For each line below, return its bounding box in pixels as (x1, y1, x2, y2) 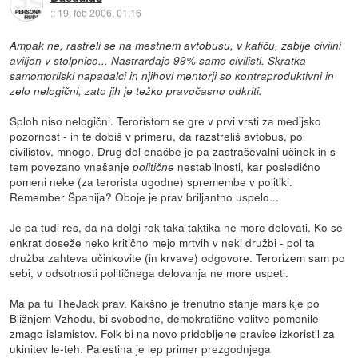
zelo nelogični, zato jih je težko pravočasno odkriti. (10, 82, 263, 98)
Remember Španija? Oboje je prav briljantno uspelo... (10, 188, 280, 205)
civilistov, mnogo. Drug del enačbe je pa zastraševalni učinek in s (10, 142, 336, 159)
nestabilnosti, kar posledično (174, 157, 321, 174)
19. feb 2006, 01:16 (57, 5, 141, 19)
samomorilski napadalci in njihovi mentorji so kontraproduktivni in (10, 67, 335, 83)
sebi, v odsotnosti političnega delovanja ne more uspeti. (10, 264, 289, 280)
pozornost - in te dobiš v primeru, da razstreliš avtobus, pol (10, 127, 306, 144)
